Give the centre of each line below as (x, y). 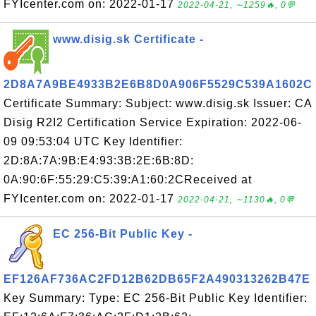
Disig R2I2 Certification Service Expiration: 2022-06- (153, 122)
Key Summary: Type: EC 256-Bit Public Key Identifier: (156, 298)
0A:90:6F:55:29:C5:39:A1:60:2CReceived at (128, 180)
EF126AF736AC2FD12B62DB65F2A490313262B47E (157, 279)
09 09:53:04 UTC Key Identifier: (93, 141)
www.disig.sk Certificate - (128, 39)
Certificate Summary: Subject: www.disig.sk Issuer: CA (158, 103)
